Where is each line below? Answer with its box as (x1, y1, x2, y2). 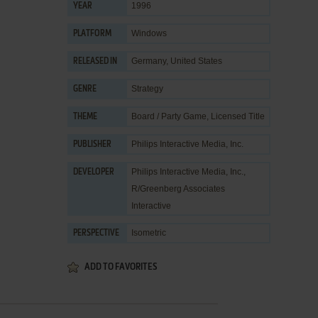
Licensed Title (211, 111, 265, 121)
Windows (131, 28, 167, 38)
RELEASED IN (73, 57, 117, 66)
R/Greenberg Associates (131, 184, 225, 194)
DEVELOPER (73, 168, 114, 177)
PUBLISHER (73, 141, 111, 149)
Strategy (131, 84, 163, 94)
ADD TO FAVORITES (84, 263, 157, 272)
